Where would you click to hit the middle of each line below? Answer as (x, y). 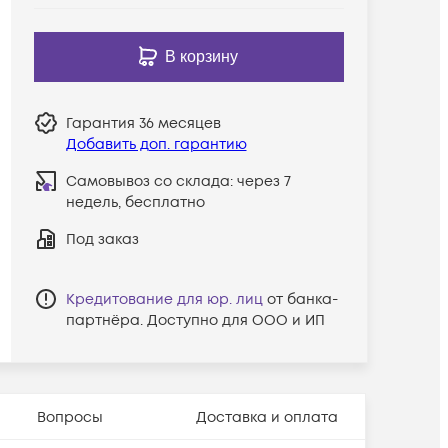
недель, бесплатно (135, 202)
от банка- (302, 299)
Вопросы (70, 417)
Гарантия (102, 123)
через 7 (263, 181)
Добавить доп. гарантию (156, 144)
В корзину (202, 56)
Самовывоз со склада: (151, 181)
